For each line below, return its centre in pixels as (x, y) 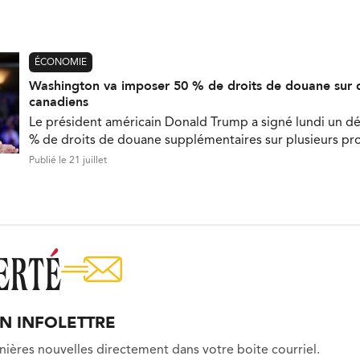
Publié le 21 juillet (68, 160)
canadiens (59, 102)
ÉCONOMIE (61, 62)
